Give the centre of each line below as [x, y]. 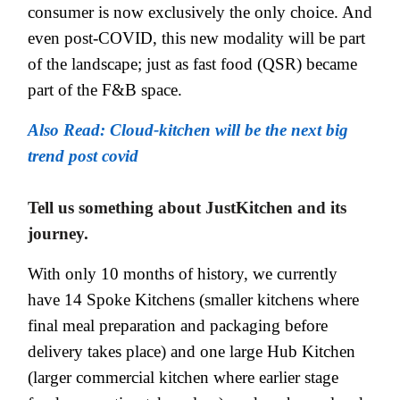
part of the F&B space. [105, 89]
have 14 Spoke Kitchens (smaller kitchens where [193, 299]
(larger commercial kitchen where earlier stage [183, 377]
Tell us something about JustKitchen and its [187, 207]
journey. [58, 233]
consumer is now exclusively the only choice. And [200, 12]
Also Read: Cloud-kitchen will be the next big [188, 129]
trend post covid [83, 155]
